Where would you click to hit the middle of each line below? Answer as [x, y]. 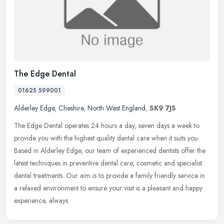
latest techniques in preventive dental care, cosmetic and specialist [108, 163]
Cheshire [71, 108]
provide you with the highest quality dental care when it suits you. [107, 138]
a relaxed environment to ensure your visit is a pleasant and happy [108, 188]
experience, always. [42, 201]
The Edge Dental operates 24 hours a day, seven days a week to [107, 126]
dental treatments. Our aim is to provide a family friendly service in [109, 176]
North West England [116, 108]
